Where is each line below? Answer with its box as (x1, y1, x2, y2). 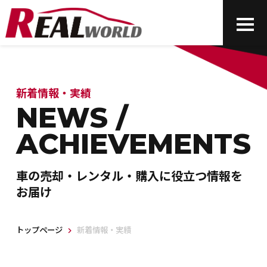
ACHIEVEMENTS (15, 126, 251, 162)
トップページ (15, 223, 63, 235)
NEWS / (15, 100, 128, 135)
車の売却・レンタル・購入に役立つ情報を (15, 166, 243, 184)
